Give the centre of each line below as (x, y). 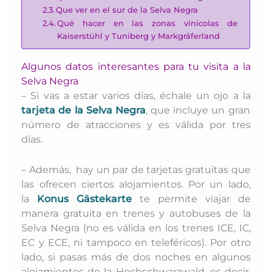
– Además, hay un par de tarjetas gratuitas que (136, 170)
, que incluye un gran (198, 110)
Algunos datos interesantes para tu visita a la (136, 66)
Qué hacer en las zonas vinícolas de (148, 23)
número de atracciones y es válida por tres (136, 125)
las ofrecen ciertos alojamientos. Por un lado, (136, 184)
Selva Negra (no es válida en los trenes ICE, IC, (136, 228)
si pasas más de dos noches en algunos (147, 257)
